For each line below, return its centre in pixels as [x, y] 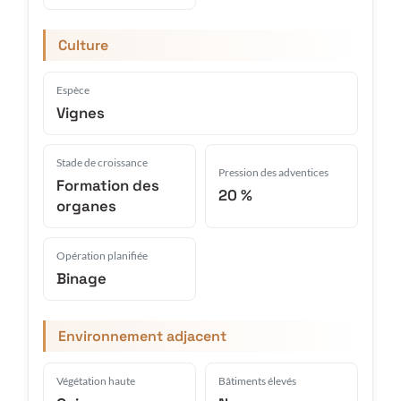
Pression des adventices [273, 173]
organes [86, 205]
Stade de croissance [102, 162]
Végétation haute [96, 380]
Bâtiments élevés [257, 380]
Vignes [81, 112]
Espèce [73, 90]
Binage [81, 278]
